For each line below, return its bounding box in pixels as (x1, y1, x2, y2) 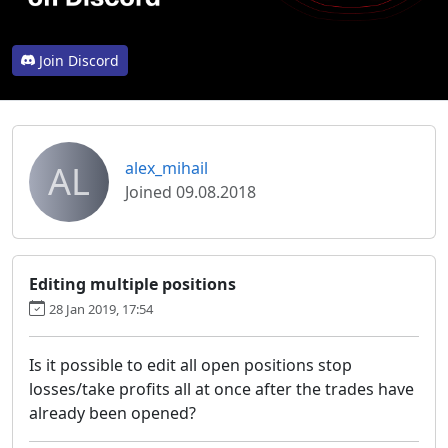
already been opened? (29, 401, 196, 424)
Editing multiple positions (29, 272, 236, 295)
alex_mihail (125, 156, 208, 179)
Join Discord (39, 50, 119, 70)
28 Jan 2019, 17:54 (49, 299, 153, 318)
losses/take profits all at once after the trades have (29, 377, 414, 400)
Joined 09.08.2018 (125, 180, 256, 203)
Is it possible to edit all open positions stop (29, 353, 352, 376)
